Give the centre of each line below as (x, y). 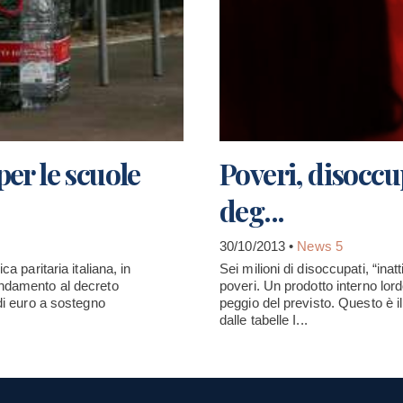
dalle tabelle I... (264, 319)
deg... (252, 210)
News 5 (320, 246)
